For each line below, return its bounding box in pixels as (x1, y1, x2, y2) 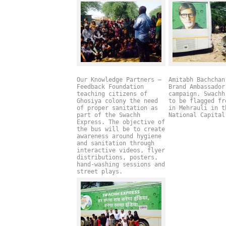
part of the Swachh (77, 111, 140, 119)
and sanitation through (77, 140, 154, 147)
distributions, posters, (77, 154, 158, 161)
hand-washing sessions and (77, 161, 165, 168)
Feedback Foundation (77, 83, 144, 91)
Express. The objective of (77, 119, 165, 126)
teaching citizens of (77, 90, 147, 98)
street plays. (77, 168, 126, 176)
